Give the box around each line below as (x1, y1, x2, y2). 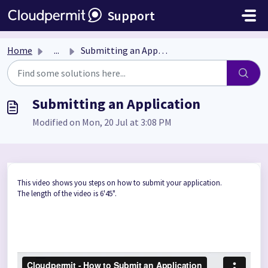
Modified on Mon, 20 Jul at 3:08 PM (32, 116, 172, 128)
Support (108, 7, 155, 24)
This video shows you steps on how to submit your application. (17, 178, 222, 188)
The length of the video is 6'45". (17, 188, 118, 199)
